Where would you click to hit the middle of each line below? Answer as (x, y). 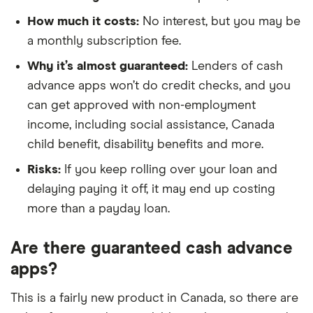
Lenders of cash (235, 66)
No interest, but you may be (220, 22)
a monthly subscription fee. (104, 41)
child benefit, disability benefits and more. (145, 145)
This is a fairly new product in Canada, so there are (154, 298)
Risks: (44, 170)
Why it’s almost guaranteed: (108, 66)
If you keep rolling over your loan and (169, 170)
